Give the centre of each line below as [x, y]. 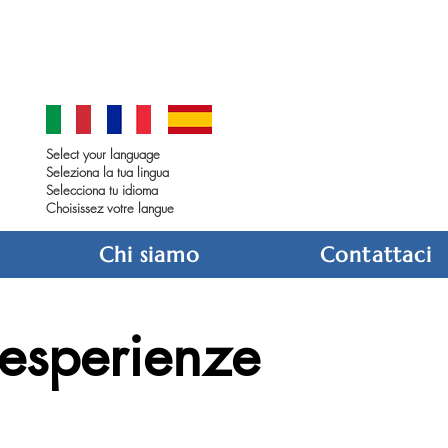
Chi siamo [149, 254]
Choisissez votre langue [110, 208]
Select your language [103, 154]
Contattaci [376, 254]
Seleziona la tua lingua [107, 172]
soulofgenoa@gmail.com [141, 50]
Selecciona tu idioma [102, 190]
